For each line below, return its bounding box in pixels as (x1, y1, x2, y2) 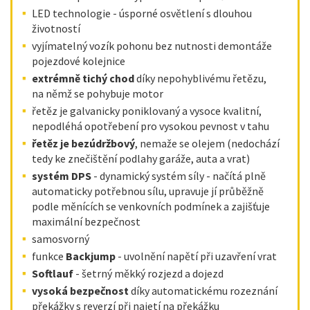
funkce (32, 249, 66, 263)
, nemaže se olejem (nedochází (135, 136, 280, 150)
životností (32, 21, 80, 35)
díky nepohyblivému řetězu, (134, 71, 266, 85)
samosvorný (32, 232, 89, 246)
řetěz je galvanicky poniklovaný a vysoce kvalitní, (32, 104, 262, 118)
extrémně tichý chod (32, 71, 134, 85)
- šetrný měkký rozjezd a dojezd (73, 266, 224, 280)
